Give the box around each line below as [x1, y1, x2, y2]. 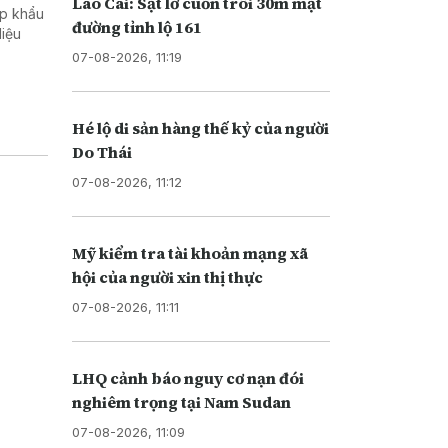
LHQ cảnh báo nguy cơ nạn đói [71, 366, 304, 389]
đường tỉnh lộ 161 [71, 15, 202, 38]
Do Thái [71, 140, 132, 163]
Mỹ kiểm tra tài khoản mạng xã [71, 241, 308, 264]
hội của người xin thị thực [71, 265, 263, 288]
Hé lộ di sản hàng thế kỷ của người [71, 116, 329, 139]
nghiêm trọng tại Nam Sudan [71, 390, 291, 413]
